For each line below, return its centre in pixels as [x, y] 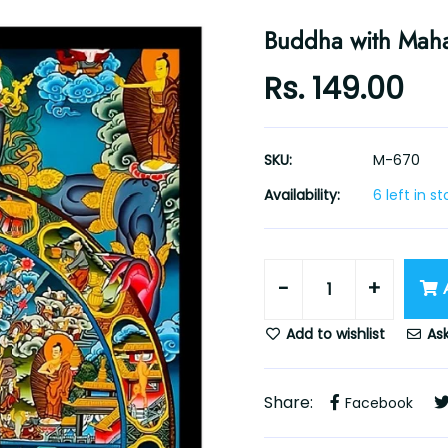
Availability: [302, 195]
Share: [288, 402]
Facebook [379, 403]
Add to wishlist [333, 334]
